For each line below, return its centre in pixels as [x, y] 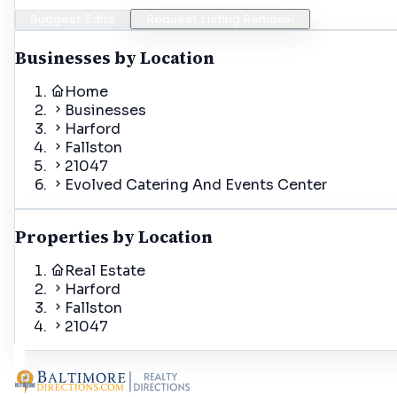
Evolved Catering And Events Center [196, 185]
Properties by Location [114, 237]
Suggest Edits [73, 19]
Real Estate [105, 270]
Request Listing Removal [220, 19]
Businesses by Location [115, 58]
